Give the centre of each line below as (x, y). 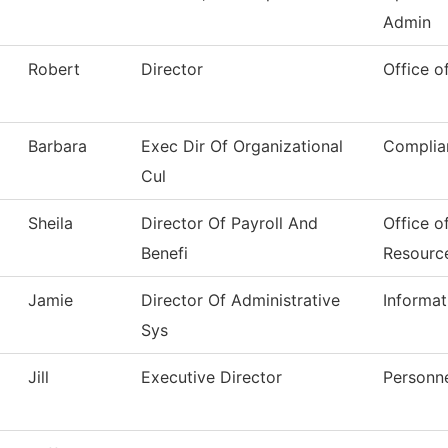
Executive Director (211, 377)
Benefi (164, 253)
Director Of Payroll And (229, 223)
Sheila (50, 223)
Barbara (57, 146)
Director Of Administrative (240, 300)
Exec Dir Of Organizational (242, 146)
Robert (54, 69)
